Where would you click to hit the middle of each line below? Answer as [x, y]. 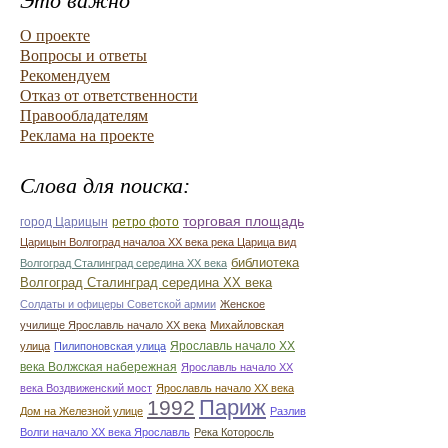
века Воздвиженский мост [86, 388]
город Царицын [64, 222]
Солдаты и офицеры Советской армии [118, 304]
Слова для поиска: [105, 185]
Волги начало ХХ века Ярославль [105, 432]
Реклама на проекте [87, 135]
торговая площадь [243, 221]
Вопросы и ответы [83, 55]
